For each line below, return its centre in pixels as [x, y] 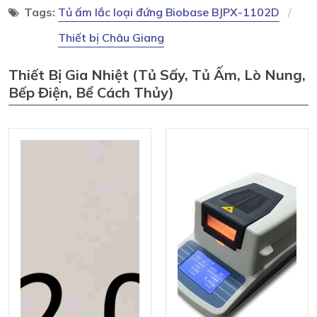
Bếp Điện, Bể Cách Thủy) [91, 92]
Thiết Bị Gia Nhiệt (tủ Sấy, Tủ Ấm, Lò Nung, [157, 74]
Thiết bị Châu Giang [111, 37]
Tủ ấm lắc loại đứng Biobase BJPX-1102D [169, 12]
